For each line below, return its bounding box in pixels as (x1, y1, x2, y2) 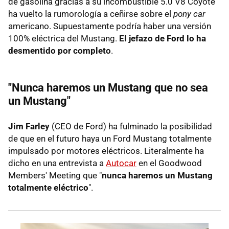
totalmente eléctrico (8, 182, 88, 193)
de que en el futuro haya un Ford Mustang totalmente (8, 133, 212, 144)
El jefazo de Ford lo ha (119, 33, 206, 43)
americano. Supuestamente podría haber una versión (8, 20, 211, 31)
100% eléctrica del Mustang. (8, 33, 119, 43)
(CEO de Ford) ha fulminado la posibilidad (50, 121, 212, 131)
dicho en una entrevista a (8, 157, 106, 168)
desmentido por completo (8, 45, 111, 56)
